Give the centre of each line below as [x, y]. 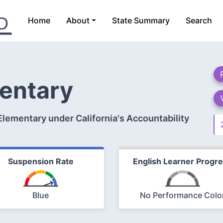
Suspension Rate [41, 161]
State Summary [141, 21]
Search [199, 21]
